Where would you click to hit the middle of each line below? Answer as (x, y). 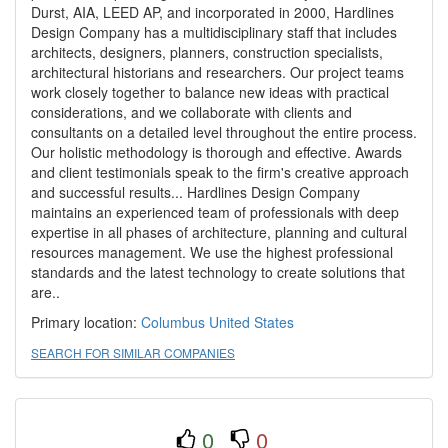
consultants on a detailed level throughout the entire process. (224, 132)
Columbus (173, 322)
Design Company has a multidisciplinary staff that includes (214, 32)
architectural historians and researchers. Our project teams (217, 72)
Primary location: (86, 322)
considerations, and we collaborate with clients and (191, 112)
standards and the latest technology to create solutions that (218, 272)
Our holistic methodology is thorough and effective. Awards (216, 152)
